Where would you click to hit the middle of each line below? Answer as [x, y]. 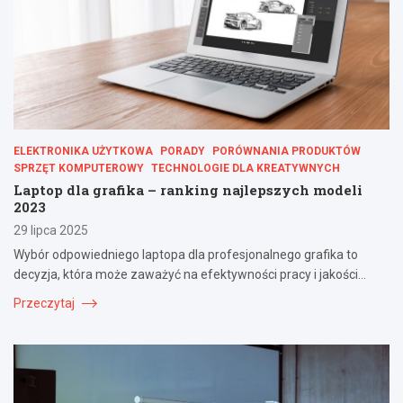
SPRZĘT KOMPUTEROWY [79, 168]
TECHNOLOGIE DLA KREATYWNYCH [246, 168]
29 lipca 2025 [51, 230]
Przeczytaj [45, 303]
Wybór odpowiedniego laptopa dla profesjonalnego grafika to [186, 254]
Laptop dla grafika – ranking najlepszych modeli [188, 189]
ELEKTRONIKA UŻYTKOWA [83, 151]
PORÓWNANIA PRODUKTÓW [287, 151]
